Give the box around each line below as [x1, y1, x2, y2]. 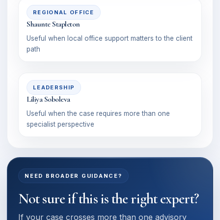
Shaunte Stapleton [27, 19, 80, 29]
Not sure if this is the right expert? [18, 190, 199, 208]
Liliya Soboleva [27, 94, 70, 104]
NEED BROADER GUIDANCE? [25, 172, 122, 179]
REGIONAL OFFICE [33, 9, 94, 16]
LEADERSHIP [33, 84, 75, 91]
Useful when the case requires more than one [27, 110, 170, 117]
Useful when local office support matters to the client [27, 34, 192, 42]
